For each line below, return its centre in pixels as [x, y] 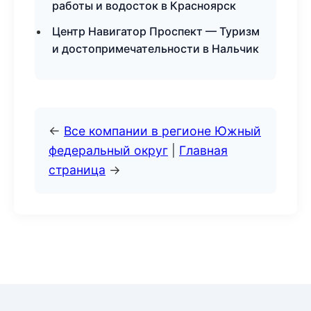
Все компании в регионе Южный [162, 131]
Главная [203, 150]
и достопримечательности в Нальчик [155, 49]
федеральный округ [108, 150]
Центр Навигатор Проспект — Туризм [156, 31]
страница [77, 170]
